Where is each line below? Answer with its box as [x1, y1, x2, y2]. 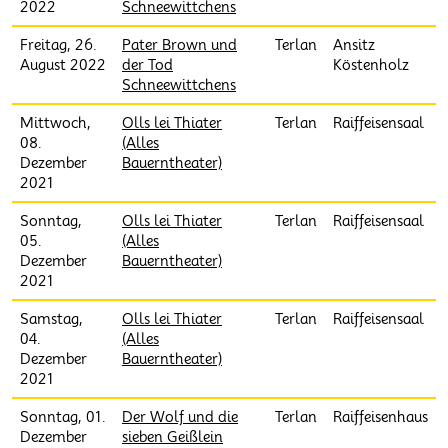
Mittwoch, [20, 115, 91, 131]
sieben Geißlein [122, 429, 223, 445]
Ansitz [333, 37, 375, 53]
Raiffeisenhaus [333, 409, 428, 425]
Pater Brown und [122, 37, 237, 53]
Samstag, [20, 311, 83, 327]
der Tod [122, 57, 173, 73]
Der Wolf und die [122, 409, 238, 425]
